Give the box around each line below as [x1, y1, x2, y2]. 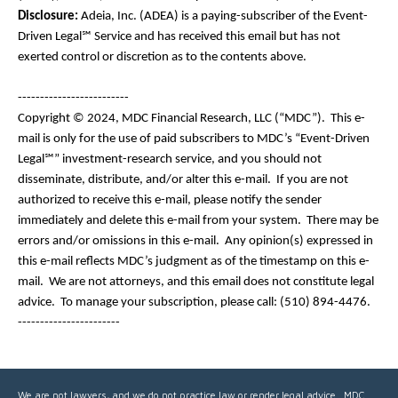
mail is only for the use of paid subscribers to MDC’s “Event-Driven [18, 131, 370, 146]
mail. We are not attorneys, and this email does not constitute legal [18, 275, 374, 289]
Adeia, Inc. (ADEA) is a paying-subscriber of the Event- [78, 9, 368, 23]
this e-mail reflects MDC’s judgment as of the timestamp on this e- [18, 254, 370, 268]
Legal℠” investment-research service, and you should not [18, 152, 322, 166]
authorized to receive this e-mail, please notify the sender [18, 193, 322, 207]
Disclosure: [18, 9, 78, 23]
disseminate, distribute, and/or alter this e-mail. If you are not [18, 172, 348, 187]
